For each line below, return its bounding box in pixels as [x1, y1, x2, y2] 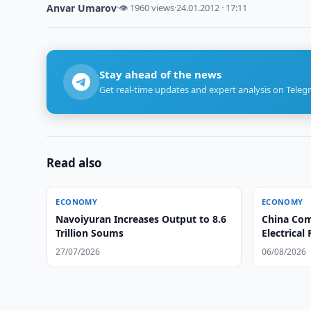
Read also [47, 155, 103, 171]
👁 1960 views [119, 1, 175, 14]
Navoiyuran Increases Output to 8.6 [56, 212, 227, 226]
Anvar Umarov [47, 1, 117, 15]
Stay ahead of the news [99, 67, 222, 81]
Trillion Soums [56, 226, 124, 239]
